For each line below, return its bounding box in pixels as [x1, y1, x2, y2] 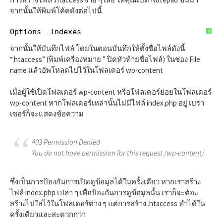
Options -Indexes [10, 27, 81, 36]
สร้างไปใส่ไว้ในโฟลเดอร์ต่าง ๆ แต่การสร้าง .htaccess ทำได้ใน [10, 198, 205, 208]
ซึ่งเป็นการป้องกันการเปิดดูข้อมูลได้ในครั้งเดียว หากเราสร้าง [10, 176, 201, 186]
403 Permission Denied [32, 137, 100, 147]
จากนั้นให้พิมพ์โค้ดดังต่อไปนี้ [10, 6, 102, 15]
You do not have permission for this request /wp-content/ [32, 148, 204, 158]
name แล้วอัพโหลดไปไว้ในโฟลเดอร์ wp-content [10, 65, 163, 75]
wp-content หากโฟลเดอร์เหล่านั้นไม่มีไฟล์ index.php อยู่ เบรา [10, 98, 204, 108]
